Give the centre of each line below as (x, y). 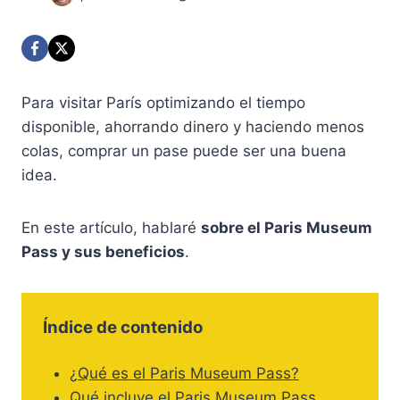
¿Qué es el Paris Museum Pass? (184, 374)
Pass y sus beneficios (103, 252)
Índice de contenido (123, 328)
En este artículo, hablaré (111, 228)
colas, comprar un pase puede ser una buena (184, 151)
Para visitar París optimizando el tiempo (163, 103)
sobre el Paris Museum (287, 228)
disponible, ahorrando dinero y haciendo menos (193, 127)
